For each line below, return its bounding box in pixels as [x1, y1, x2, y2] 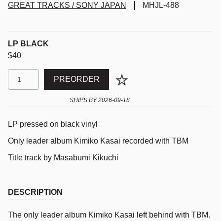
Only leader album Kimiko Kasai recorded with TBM [8, 136, 188, 145]
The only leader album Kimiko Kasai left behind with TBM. [8, 210, 210, 219]
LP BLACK [8, 39, 49, 48]
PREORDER [53, 74, 100, 83]
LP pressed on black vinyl [8, 119, 98, 128]
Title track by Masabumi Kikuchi [8, 153, 118, 162]
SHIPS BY [70, 96, 97, 104]
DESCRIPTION [8, 187, 63, 196]
